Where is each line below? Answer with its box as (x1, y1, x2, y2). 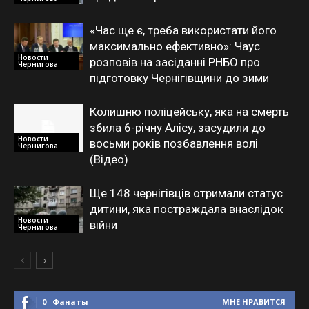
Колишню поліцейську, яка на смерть (90, 105, 289, 119)
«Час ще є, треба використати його (90, 23, 277, 37)
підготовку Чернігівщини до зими (90, 71, 269, 85)
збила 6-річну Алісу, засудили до (90, 121, 266, 134)
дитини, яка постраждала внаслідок (90, 202, 283, 216)
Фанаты (52, 297, 88, 307)
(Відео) (90, 152, 128, 166)
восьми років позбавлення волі (90, 137, 258, 150)
